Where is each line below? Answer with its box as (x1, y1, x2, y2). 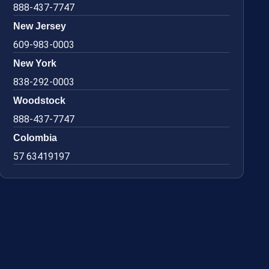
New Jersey (13, 20, 67, 31)
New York (13, 58, 57, 68)
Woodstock (13, 95, 66, 106)
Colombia (13, 132, 58, 143)
